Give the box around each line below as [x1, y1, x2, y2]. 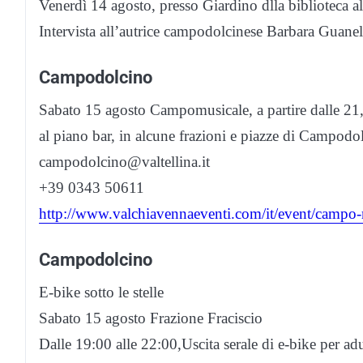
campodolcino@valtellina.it [39, 153, 210, 171]
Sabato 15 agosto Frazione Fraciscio [39, 310, 263, 327]
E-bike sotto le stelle [39, 284, 164, 301]
